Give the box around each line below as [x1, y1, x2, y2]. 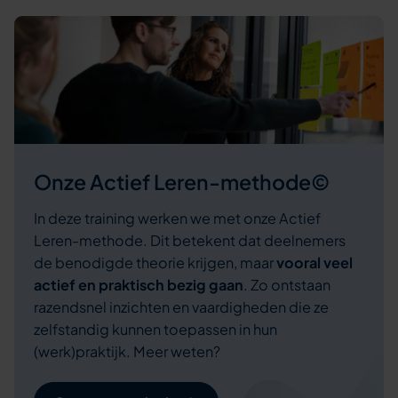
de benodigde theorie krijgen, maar [33, 253, 276, 273]
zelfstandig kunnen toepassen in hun [33, 320, 277, 339]
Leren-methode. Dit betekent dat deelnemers [33, 231, 346, 251]
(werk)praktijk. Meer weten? [33, 342, 220, 362]
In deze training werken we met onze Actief [33, 209, 321, 228]
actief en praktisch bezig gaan [33, 275, 243, 295]
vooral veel [275, 253, 353, 273]
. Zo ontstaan [243, 275, 330, 295]
